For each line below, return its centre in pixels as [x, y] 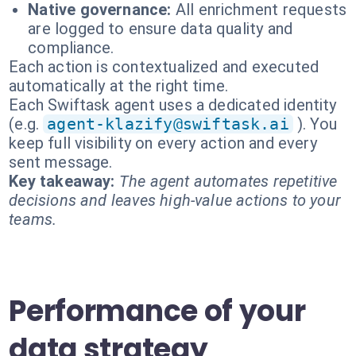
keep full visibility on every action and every [163, 143]
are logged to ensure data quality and [161, 29]
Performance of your [157, 311]
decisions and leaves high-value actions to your [175, 200]
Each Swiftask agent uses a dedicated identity [173, 105]
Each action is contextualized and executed [164, 67]
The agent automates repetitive [228, 181]
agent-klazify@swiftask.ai [168, 124]
